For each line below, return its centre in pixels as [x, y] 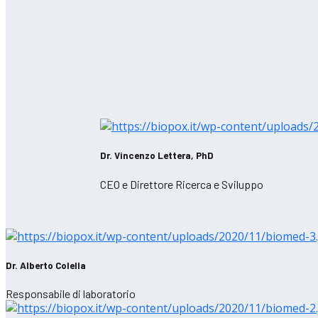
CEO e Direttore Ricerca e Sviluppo [181, 184]
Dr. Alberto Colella [46, 265]
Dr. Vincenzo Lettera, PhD [157, 156]
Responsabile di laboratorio [71, 294]
